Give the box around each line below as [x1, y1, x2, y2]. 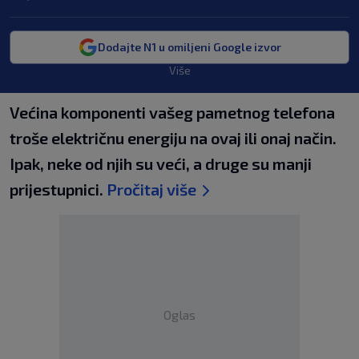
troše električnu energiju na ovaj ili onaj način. [10, 128, 337, 147]
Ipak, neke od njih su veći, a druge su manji [10, 154, 312, 173]
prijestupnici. [10, 179, 107, 199]
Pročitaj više [107, 179, 196, 199]
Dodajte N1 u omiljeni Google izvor [97, 40, 281, 54]
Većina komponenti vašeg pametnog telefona [10, 103, 335, 122]
